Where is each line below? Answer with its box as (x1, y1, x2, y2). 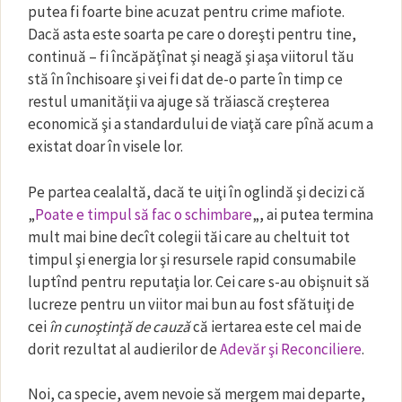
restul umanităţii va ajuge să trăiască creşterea (28, 92, 329, 111)
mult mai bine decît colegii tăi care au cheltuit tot (28, 226, 350, 247)
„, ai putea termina (252, 204, 373, 224)
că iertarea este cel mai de (190, 316, 362, 336)
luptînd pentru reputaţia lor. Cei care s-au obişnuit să (28, 271, 370, 292)
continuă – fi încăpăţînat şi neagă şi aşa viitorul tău (28, 47, 354, 66)
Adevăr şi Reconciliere (220, 338, 362, 359)
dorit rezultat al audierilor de (28, 338, 220, 359)
